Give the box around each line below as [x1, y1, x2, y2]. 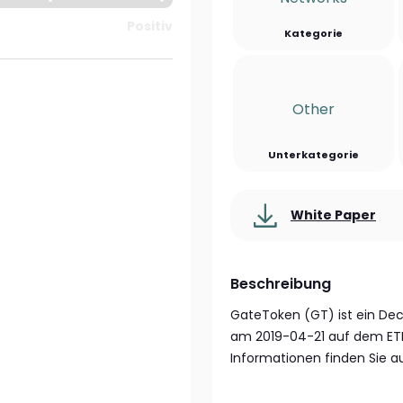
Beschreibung [230, 273, 331, 294]
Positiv [126, 17, 173, 35]
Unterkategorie [268, 148, 360, 162]
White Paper [291, 206, 376, 224]
